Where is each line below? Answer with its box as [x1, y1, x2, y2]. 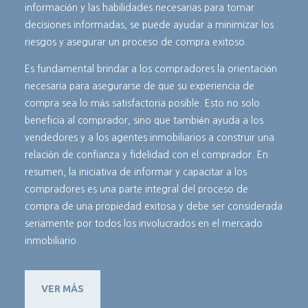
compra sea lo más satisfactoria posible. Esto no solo [24, 98, 260, 109]
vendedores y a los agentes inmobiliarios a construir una [24, 133, 274, 143]
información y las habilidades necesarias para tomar [24, 3, 254, 13]
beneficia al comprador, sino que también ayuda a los [24, 115, 263, 126]
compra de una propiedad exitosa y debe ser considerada [24, 201, 283, 212]
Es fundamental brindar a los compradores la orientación [24, 64, 277, 74]
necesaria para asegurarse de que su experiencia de [24, 81, 254, 91]
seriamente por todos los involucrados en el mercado [24, 219, 263, 229]
